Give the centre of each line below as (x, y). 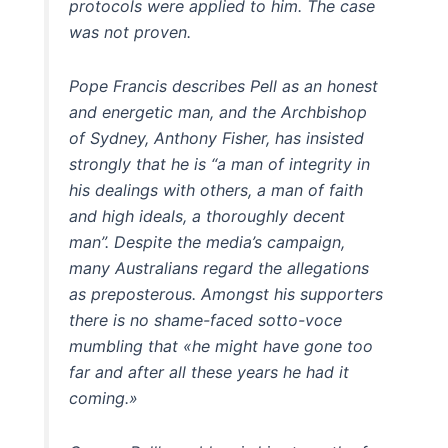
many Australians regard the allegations (219, 267)
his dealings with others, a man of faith (216, 189)
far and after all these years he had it (209, 371)
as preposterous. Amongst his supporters (226, 293)
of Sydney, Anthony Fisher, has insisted (217, 137)
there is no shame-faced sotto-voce (206, 319)
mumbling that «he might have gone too (221, 345)
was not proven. (130, 31)
